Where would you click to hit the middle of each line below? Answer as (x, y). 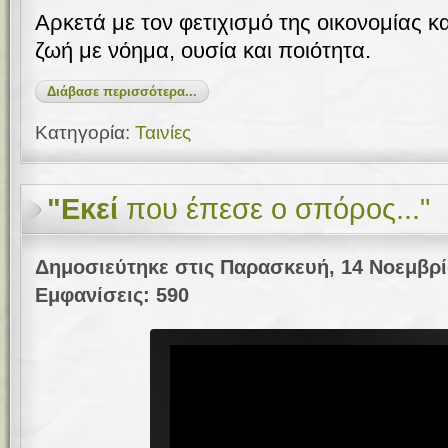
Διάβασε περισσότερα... (122, 91)
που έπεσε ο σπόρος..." (274, 209)
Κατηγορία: (85, 132)
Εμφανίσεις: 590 (112, 295)
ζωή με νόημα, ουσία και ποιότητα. (203, 50)
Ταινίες (163, 132)
